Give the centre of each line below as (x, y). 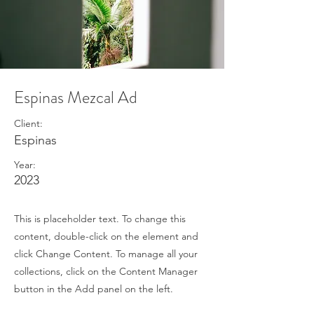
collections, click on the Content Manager (106, 271)
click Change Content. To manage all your (106, 254)
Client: (28, 123)
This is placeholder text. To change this (100, 219)
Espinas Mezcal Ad (76, 97)
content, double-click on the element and (106, 236)
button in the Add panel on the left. (94, 289)
